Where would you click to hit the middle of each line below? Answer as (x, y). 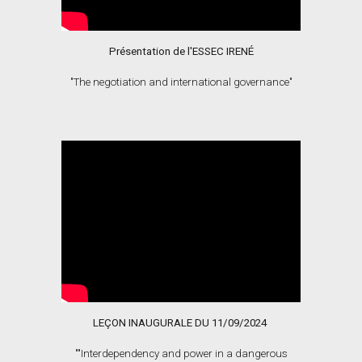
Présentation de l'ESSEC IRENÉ (181, 51)
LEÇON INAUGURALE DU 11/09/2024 (181, 323)
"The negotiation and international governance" (181, 82)
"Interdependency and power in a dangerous (182, 354)
